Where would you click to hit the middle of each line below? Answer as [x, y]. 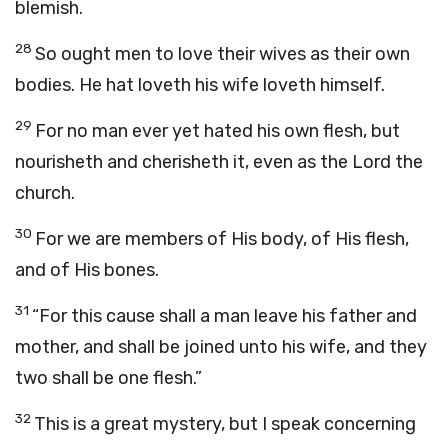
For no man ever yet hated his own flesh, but [217, 131]
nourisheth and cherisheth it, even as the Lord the [219, 162]
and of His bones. [87, 270]
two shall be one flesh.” [108, 378]
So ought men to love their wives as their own [222, 54]
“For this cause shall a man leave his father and [224, 316]
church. [45, 193]
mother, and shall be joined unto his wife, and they [221, 347]
